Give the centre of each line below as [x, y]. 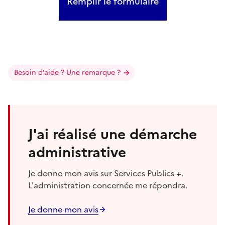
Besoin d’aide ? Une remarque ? [67, 72]
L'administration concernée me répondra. [108, 185]
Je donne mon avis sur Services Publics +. [106, 173]
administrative [77, 152]
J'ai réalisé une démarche [113, 134]
